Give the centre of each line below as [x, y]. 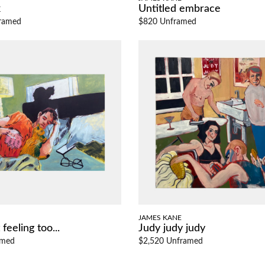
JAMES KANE [160, 217]
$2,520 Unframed [171, 241]
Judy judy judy [172, 228]
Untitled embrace [180, 9]
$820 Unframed [167, 22]
